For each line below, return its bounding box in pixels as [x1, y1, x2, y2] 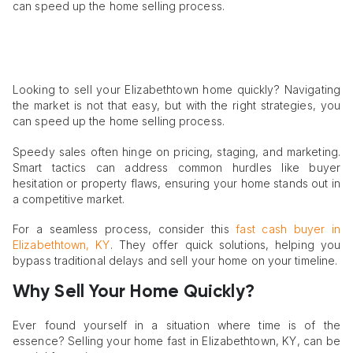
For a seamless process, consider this [13, 222, 236, 236]
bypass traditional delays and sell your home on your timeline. [13, 254, 338, 268]
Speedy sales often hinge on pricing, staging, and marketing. [13, 144, 340, 158]
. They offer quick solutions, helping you [110, 238, 340, 252]
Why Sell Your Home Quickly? [13, 284, 255, 302]
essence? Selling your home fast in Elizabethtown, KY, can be [13, 334, 340, 348]
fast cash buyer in [236, 222, 340, 236]
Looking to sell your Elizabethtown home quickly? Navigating [13, 83, 340, 97]
